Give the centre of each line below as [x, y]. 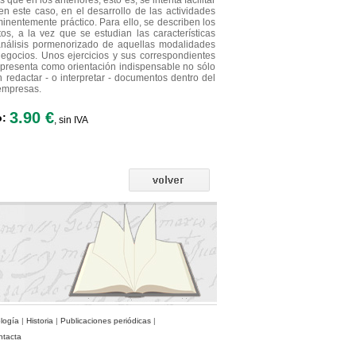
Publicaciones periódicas [106, 321]
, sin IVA [71, 120]
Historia [40, 321]
